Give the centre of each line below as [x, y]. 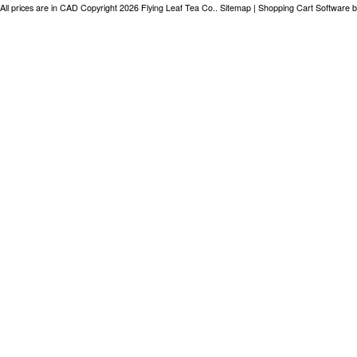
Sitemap [235, 8]
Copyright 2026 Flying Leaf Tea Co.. [149, 8]
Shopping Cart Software [304, 8]
